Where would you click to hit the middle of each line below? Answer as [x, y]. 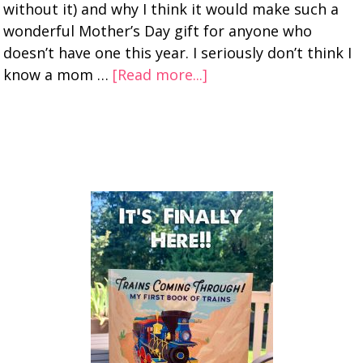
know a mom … [58, 75]
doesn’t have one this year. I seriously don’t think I [178, 53]
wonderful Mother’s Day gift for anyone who [158, 31]
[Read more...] [160, 75]
